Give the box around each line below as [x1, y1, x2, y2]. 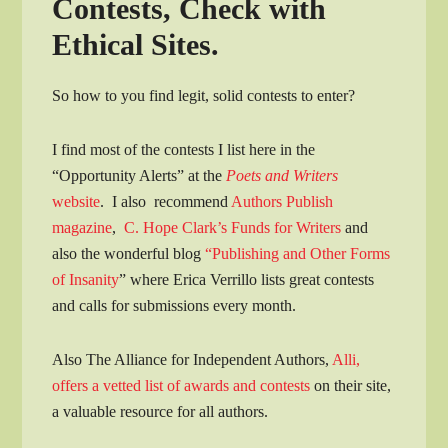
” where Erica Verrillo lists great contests [119, 270, 375, 288]
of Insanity [52, 270, 120, 288]
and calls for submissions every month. [52, 296, 297, 314]
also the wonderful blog [52, 244, 206, 262]
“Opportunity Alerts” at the [52, 166, 227, 184]
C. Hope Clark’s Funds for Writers [120, 218, 342, 236]
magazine [52, 218, 113, 236]
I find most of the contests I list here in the [52, 140, 316, 158]
